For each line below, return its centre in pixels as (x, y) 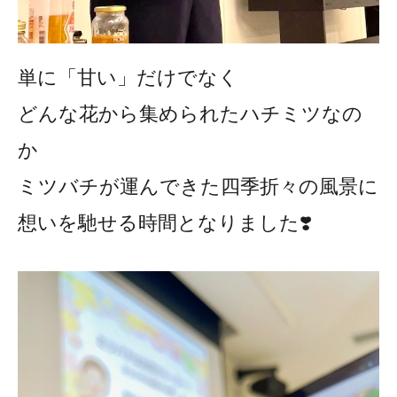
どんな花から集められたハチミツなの (190, 113)
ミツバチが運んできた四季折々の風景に (198, 186)
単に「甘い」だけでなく (128, 77)
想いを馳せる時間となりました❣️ (165, 222)
